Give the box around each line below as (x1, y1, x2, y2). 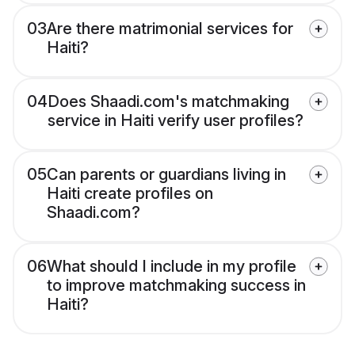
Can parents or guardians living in (47, 165, 286, 185)
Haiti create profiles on (47, 184, 213, 204)
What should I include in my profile (47, 257, 296, 277)
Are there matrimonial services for (47, 19, 293, 39)
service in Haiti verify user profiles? (48, 111, 303, 131)
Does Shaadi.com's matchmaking (48, 92, 289, 112)
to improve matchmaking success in (47, 276, 306, 296)
